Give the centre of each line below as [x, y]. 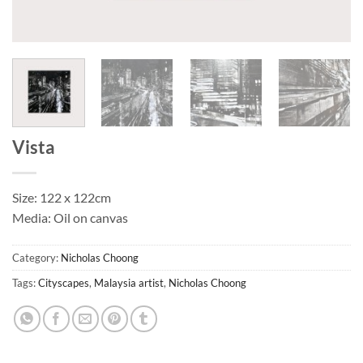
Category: [36, 257]
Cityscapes [64, 282]
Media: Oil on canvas [70, 218]
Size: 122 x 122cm [62, 198]
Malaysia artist [129, 282]
